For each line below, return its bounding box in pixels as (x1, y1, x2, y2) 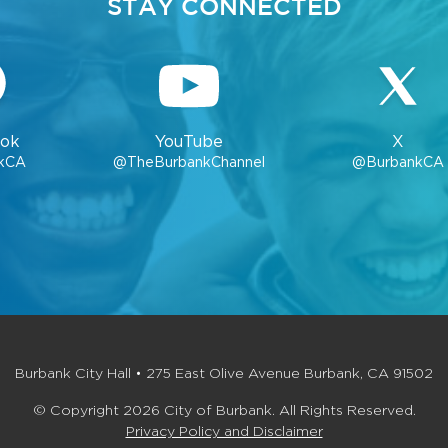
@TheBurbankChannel (113, 154, 266, 171)
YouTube (155, 132, 224, 152)
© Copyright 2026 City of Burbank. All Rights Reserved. (32, 402, 416, 419)
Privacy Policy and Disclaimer (125, 423, 323, 440)
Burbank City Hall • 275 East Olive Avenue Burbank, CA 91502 (15, 365, 433, 382)
